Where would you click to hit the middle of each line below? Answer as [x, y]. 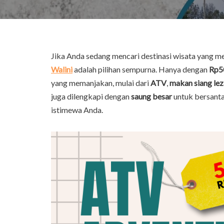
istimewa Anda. [77, 110]
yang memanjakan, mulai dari [101, 83]
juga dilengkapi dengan [91, 96]
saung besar [151, 96]
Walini [62, 69]
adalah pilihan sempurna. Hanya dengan [141, 69]
